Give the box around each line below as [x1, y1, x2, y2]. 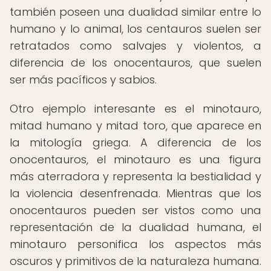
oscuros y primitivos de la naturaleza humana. [10, 253, 261, 269]
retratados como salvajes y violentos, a [10, 38, 261, 53]
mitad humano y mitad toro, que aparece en [10, 118, 261, 133]
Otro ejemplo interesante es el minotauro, [10, 101, 261, 116]
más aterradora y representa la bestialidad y [10, 169, 261, 184]
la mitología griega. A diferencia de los [10, 135, 261, 150]
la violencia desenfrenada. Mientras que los [10, 186, 261, 201]
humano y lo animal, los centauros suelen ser [10, 21, 261, 36]
